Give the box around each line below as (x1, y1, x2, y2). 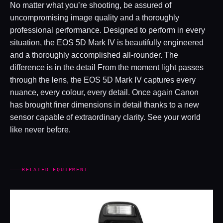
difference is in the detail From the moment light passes (10, 63, 204, 72)
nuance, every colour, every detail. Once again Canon (10, 88, 199, 97)
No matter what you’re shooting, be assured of (10, 1, 171, 10)
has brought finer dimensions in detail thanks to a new (10, 101, 199, 110)
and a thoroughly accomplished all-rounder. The (10, 51, 178, 60)
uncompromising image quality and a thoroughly (10, 13, 179, 22)
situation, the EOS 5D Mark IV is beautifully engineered (10, 38, 204, 47)
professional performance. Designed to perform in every (10, 26, 205, 35)
